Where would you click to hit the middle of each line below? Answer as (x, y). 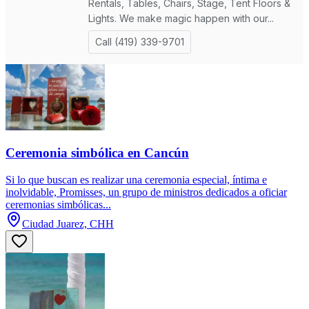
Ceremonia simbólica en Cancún (97, 153)
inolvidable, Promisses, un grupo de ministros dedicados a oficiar (146, 192)
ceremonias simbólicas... (58, 205)
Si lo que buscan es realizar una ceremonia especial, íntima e (136, 180)
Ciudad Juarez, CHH (68, 224)
